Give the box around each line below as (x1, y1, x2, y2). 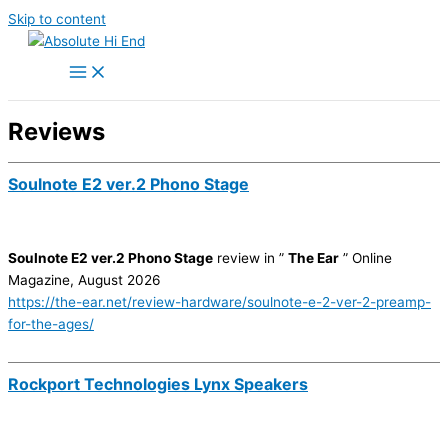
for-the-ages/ (8, 316, 94, 333)
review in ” (213, 250, 288, 267)
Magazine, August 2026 (8, 272, 161, 289)
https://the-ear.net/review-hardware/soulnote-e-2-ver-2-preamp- (8, 294, 431, 311)
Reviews (8, 116, 105, 146)
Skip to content (8, 11, 106, 27)
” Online (339, 250, 392, 267)
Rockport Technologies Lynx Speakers (8, 374, 308, 395)
